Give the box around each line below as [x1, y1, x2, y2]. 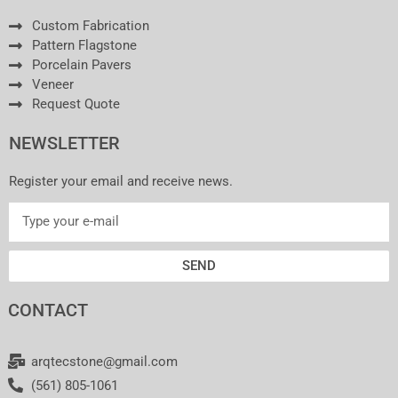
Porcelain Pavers [32, 57, 132, 74]
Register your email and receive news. [9, 173, 233, 190]
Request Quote [32, 96, 121, 113]
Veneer [32, 76, 75, 93]
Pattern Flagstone [32, 37, 138, 54]
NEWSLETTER [9, 132, 120, 155]
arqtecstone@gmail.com [31, 353, 179, 370]
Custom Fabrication [32, 18, 150, 35]
